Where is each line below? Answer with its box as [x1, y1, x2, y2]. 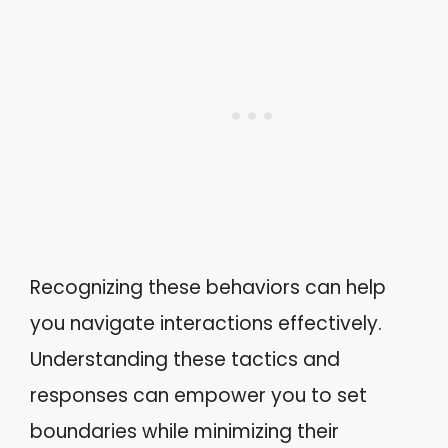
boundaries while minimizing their [30, 417, 339, 445]
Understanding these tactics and [30, 345, 340, 373]
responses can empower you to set [30, 381, 367, 409]
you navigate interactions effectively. [30, 309, 382, 337]
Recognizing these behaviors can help [30, 273, 386, 301]
